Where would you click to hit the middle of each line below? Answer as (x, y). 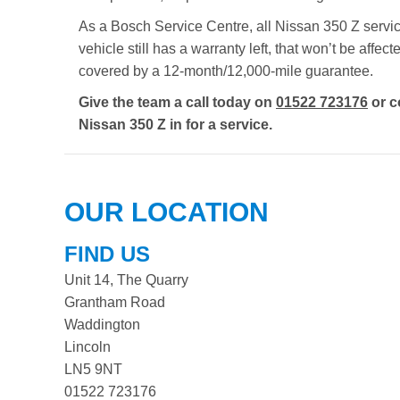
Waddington (102, 325)
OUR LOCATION (167, 212)
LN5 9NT (93, 369)
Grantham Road (115, 302)
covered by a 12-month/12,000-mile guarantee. (226, 71)
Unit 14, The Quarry (126, 280)
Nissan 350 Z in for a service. (175, 125)
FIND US (107, 254)
